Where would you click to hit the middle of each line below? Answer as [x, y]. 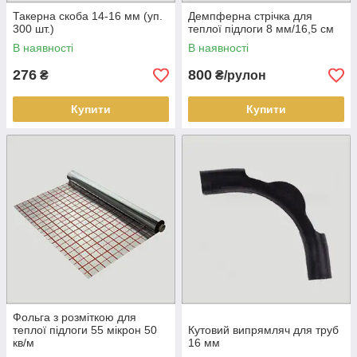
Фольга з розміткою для [75, 317]
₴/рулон [239, 75]
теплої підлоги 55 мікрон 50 [85, 330]
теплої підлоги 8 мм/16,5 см [261, 29]
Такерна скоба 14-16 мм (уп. [88, 16]
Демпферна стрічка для [250, 16]
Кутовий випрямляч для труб [263, 330]
